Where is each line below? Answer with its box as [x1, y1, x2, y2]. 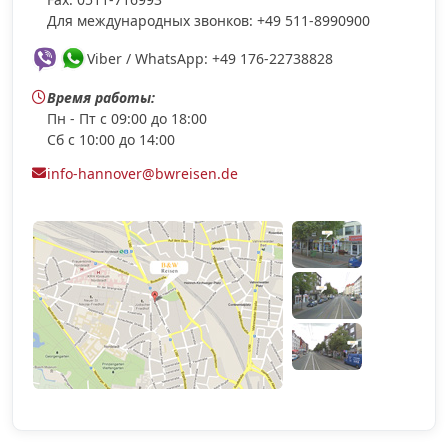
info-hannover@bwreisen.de [47, 164, 239, 184]
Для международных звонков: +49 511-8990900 [47, 11, 371, 31]
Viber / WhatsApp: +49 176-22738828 [87, 49, 334, 69]
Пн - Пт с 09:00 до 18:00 [47, 108, 208, 128]
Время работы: [47, 87, 156, 107]
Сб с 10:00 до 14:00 [47, 129, 176, 149]
